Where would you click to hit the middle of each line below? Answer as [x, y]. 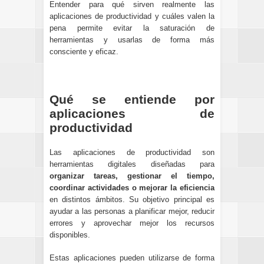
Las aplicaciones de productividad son [132, 152]
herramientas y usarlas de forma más [132, 40]
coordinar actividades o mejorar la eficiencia [132, 187]
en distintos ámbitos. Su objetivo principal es [132, 199]
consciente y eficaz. [84, 52]
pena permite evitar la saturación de [132, 28]
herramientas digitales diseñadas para [132, 164]
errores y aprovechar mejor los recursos [132, 223]
